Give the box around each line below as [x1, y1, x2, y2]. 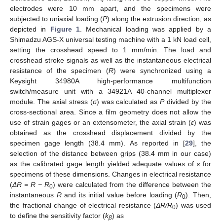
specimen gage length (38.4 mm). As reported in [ [10, 139, 185, 147]
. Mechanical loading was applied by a [80, 25, 212, 33]
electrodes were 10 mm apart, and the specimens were [10, 4, 211, 12]
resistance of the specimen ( [10, 66, 109, 74]
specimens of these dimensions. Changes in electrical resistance [10, 170, 211, 178]
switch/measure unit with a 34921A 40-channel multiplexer [10, 87, 211, 95]
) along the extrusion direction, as [107, 14, 211, 23]
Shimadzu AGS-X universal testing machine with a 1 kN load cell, [10, 35, 211, 43]
